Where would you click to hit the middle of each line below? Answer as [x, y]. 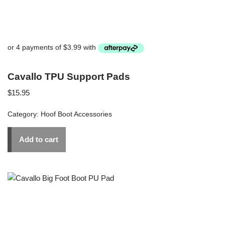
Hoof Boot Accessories [76, 114]
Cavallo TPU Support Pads [69, 76]
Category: [24, 114]
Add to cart [39, 139]
